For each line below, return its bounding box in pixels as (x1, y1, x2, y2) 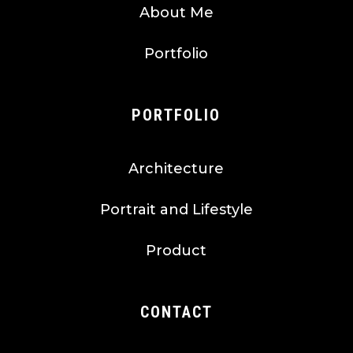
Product (146, 242, 207, 260)
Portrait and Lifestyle (99, 201, 253, 219)
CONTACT (139, 303, 213, 322)
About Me (139, 4, 214, 22)
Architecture (128, 160, 225, 178)
